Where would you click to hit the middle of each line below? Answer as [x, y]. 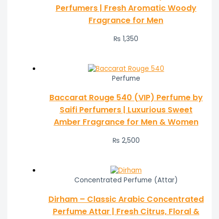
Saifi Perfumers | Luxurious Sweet [126, 109]
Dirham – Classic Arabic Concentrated [126, 199]
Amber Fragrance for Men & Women [126, 122]
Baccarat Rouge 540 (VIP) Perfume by [126, 97]
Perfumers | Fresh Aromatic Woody [126, 8]
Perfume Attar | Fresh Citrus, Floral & [126, 211]
